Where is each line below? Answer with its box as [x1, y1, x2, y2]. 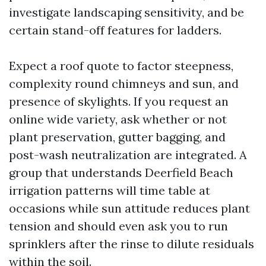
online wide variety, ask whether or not [9, 112, 227, 126]
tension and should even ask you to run [9, 218, 228, 233]
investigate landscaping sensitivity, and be [9, 5, 244, 20]
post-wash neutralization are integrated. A [9, 147, 247, 162]
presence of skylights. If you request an [9, 94, 229, 109]
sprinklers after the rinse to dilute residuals [9, 236, 254, 251]
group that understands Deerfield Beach [9, 165, 233, 180]
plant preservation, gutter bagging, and [9, 129, 226, 144]
